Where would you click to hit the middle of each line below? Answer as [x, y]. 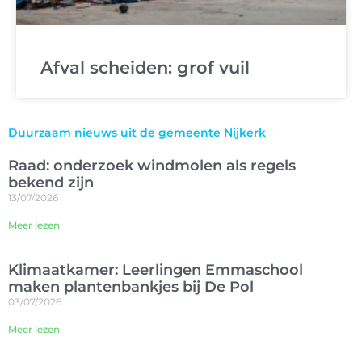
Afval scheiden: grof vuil [145, 68]
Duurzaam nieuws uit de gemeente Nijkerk [137, 133]
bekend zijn [51, 183]
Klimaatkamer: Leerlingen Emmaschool [156, 270]
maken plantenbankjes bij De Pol [131, 287]
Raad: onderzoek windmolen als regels [152, 166]
